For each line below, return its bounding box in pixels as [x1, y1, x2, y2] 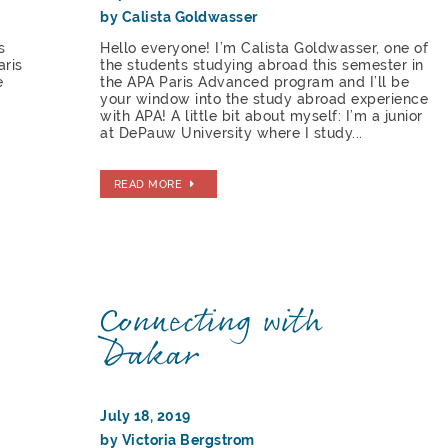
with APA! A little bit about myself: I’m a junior [100, 108, 423, 125]
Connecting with [100, 295, 324, 350]
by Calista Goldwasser [100, 9, 258, 26]
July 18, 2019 [100, 407, 191, 424]
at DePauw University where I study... [100, 125, 363, 142]
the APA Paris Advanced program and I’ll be [100, 74, 410, 91]
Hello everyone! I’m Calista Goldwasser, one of [100, 40, 429, 57]
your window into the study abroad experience [100, 91, 429, 108]
